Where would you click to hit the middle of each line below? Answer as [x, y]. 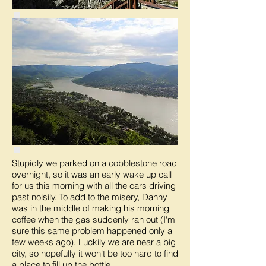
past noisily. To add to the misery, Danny [90, 197]
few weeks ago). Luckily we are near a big [94, 242]
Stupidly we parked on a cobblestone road [94, 163]
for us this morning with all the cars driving [94, 186]
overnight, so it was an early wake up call [92, 174]
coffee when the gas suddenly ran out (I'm [94, 219]
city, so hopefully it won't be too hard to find [95, 253]
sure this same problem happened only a [92, 231]
